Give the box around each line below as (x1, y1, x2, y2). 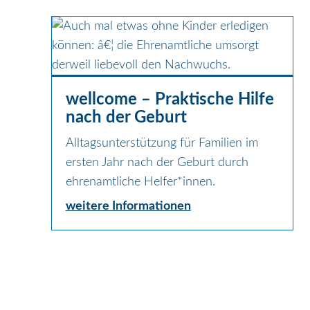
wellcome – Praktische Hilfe (65, 91, 274, 108)
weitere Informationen (65, 199, 191, 212)
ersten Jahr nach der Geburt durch (65, 156, 248, 169)
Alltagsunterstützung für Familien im (65, 136, 258, 149)
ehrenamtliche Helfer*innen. (65, 175, 215, 188)
